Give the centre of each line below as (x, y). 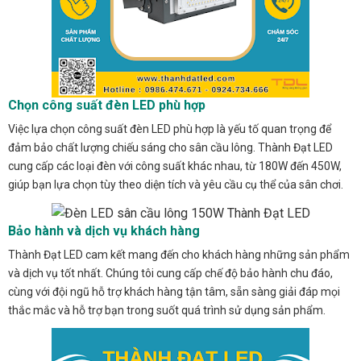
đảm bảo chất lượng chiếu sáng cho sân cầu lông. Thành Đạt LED (170, 147)
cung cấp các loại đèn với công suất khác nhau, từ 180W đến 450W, (175, 166)
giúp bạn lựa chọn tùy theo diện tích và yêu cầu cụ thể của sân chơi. (176, 184)
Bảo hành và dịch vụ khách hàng (104, 231)
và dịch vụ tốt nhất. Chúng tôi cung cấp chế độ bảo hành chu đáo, (170, 274)
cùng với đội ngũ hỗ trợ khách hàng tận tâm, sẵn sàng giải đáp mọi (174, 292)
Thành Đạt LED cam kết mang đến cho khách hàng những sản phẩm (179, 255)
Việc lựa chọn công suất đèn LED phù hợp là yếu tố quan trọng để (170, 129)
